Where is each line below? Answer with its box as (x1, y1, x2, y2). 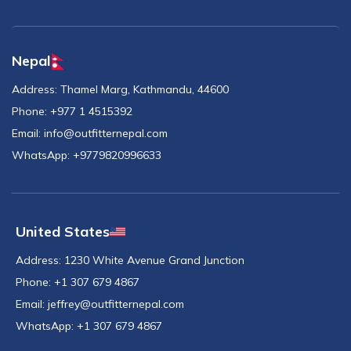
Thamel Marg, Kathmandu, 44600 (60, 81, 229, 96)
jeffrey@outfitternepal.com (48, 296, 184, 311)
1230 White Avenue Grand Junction (64, 252, 244, 267)
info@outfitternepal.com (44, 125, 168, 140)
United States (16, 222, 110, 241)
